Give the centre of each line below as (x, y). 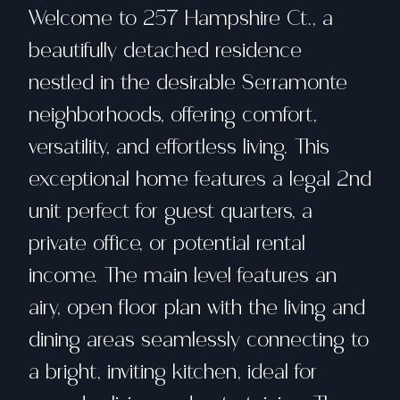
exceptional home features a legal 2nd (200, 179)
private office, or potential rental (167, 243)
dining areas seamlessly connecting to (199, 339)
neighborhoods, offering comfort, (173, 114)
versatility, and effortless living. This (179, 146)
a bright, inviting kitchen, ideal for (173, 371)
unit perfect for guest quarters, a (171, 211)
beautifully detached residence (165, 50)
